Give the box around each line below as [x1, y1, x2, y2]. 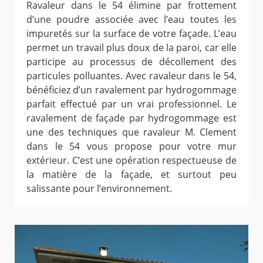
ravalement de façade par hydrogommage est [26, 112, 237, 125]
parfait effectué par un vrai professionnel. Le [26, 97, 237, 111]
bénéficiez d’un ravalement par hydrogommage [26, 83, 237, 97]
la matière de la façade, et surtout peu [26, 168, 237, 181]
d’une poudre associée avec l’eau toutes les [26, 13, 237, 26]
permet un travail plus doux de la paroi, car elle [26, 41, 237, 55]
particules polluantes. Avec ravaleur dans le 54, [26, 69, 237, 83]
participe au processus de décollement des [26, 55, 237, 69]
